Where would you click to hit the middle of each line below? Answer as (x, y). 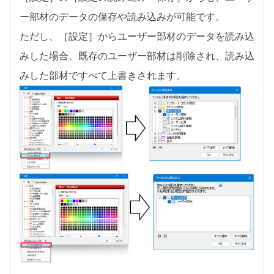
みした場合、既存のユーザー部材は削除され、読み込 (137, 56)
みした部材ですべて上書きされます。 (103, 75)
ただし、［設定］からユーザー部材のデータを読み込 (137, 36)
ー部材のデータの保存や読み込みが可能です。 (122, 17)
